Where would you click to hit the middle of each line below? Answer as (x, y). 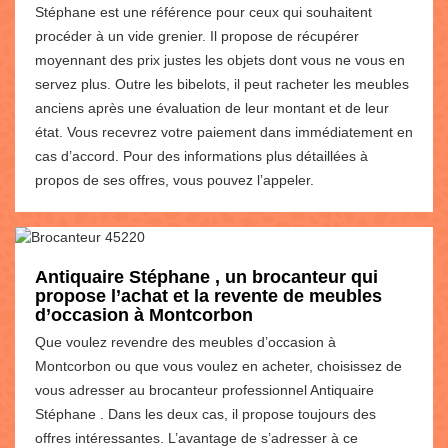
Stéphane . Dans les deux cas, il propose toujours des (205, 413)
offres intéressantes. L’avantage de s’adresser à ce (196, 437)
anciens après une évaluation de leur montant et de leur (212, 107)
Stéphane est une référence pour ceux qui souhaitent (203, 11)
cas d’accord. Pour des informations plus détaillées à (201, 155)
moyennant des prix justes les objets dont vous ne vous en (220, 59)
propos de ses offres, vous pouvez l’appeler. (174, 179)
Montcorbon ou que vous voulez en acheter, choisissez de (218, 365)
